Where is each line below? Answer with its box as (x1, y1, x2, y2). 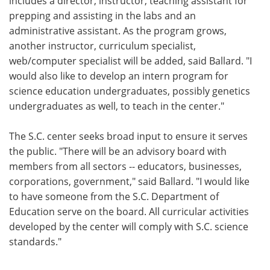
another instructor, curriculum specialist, (9, 39, 196, 52)
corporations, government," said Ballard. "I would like (9, 174, 250, 188)
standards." (9, 234, 61, 248)
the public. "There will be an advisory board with (9, 144, 227, 158)
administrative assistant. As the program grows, (9, 24, 227, 37)
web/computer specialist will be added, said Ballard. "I (9, 54, 252, 67)
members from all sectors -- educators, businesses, (9, 159, 242, 173)
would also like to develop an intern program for (9, 69, 228, 83)
